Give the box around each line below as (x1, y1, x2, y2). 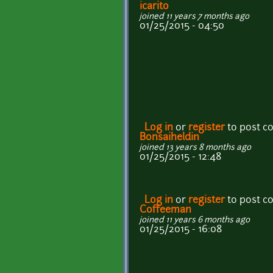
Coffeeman (140, 205, 191, 215)
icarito (140, 1, 169, 12)
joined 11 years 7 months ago (140, 12, 249, 21)
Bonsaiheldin (140, 132, 199, 143)
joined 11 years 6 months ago (140, 216, 250, 224)
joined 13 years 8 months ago (140, 143, 251, 152)
